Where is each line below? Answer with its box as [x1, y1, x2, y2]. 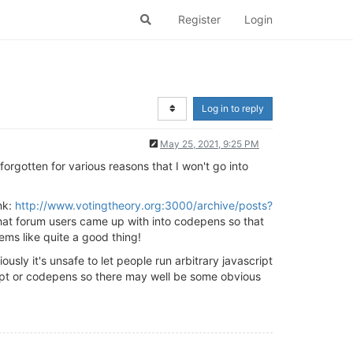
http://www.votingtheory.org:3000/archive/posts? [15, 199, 273, 212]
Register [178, 13, 221, 26]
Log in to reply [202, 102, 264, 114]
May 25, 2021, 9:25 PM [160, 138, 259, 150]
